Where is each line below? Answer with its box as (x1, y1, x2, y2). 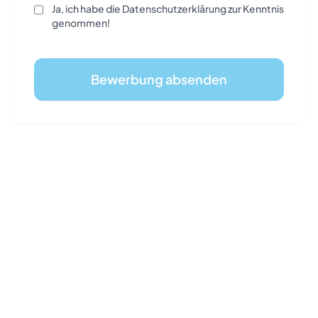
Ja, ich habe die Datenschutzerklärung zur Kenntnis (51, 2, 284, 15)
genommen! (51, 16, 110, 29)
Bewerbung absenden (91, 71, 227, 87)
